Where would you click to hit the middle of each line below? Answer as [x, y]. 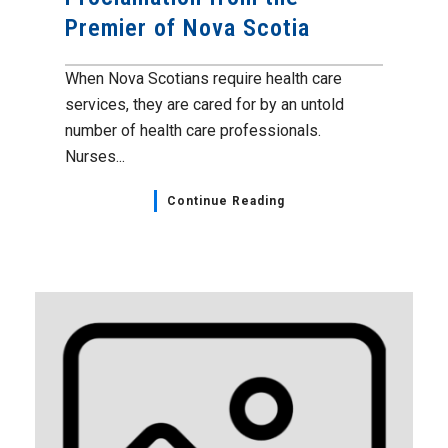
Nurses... [95, 156]
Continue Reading [225, 200]
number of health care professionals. [193, 130]
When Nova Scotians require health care [203, 78]
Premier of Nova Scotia [187, 27]
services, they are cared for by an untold [204, 104]
